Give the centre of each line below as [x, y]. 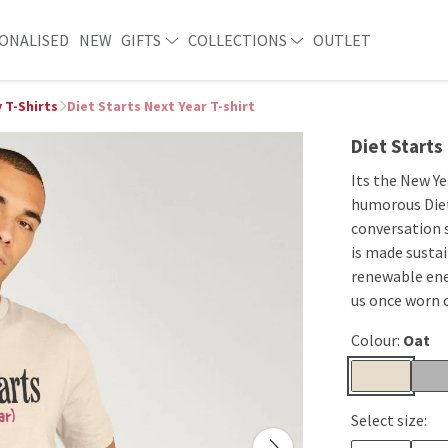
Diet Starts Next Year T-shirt [161, 106]
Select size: [389, 420]
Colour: [377, 340]
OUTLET [341, 40]
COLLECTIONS [238, 40]
